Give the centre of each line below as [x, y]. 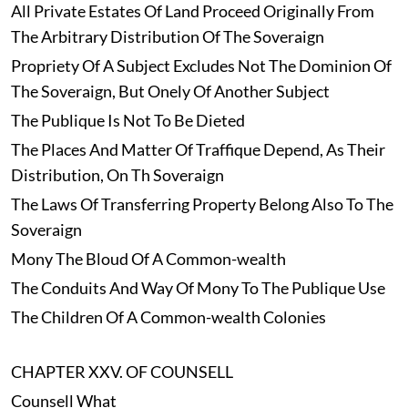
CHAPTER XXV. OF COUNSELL [122, 372]
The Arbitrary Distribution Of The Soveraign [167, 37]
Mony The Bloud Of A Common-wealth [148, 259]
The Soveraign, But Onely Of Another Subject [170, 92]
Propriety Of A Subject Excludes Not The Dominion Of [201, 66]
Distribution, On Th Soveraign [117, 175]
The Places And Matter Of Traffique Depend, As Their [198, 150]
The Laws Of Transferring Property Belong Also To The [202, 204]
